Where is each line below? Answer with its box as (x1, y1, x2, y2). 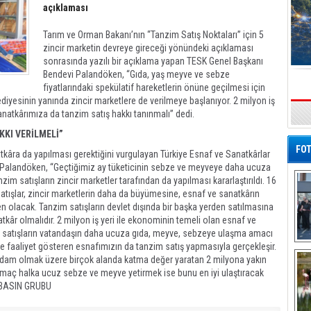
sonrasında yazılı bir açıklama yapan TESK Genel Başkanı (43, 56, 263, 67)
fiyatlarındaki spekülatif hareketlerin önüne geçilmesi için (43, 82, 265, 93)
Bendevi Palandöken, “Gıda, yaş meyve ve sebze (43, 69, 230, 80)
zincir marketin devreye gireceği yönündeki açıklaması (43, 42, 253, 53)
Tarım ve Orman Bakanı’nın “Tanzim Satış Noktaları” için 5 (43, 29, 264, 40)
